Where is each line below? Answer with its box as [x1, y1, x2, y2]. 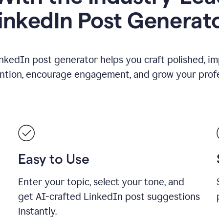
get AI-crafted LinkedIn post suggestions [18, 191, 200, 202]
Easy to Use [18, 152, 89, 166]
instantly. [18, 205, 57, 217]
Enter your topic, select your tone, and [18, 176, 185, 188]
